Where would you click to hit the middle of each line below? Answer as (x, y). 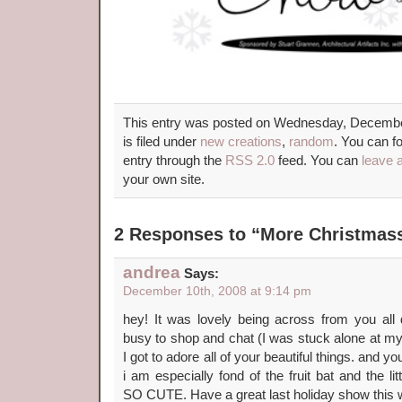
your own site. (164, 179)
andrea (152, 272)
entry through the (174, 160)
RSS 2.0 (250, 160)
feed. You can (318, 160)
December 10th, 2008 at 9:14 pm (217, 291)
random (311, 141)
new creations (241, 141)
